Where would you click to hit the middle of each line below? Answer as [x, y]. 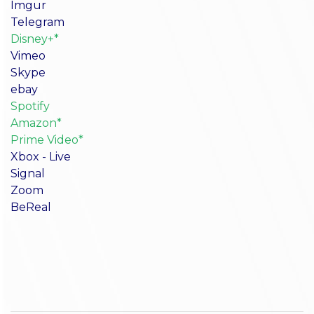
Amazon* [36, 123]
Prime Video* [47, 139]
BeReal [31, 207]
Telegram [37, 22]
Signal [28, 173]
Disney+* [35, 39]
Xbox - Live [41, 156]
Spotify [30, 106]
